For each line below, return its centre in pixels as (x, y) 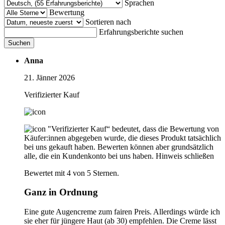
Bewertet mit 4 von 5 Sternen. (72, 173)
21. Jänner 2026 (49, 77)
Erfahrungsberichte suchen (141, 32)
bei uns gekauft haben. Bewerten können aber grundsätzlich (119, 147)
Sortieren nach (108, 22)
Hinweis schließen (185, 156)
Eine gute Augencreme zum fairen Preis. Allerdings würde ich (122, 211)
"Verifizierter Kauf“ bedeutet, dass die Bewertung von (133, 129)
